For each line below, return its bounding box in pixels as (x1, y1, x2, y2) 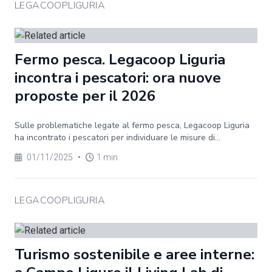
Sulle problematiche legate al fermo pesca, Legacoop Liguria (15, 120, 250, 131)
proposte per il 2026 (15, 86, 155, 106)
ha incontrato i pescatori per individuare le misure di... (15, 132, 220, 143)
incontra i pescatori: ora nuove (15, 68, 221, 87)
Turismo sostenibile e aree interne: (15, 245, 254, 264)
